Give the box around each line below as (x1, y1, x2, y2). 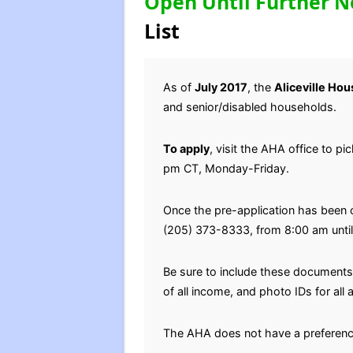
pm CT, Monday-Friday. (162, 162, 289, 175)
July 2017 (194, 80, 247, 94)
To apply (162, 142, 210, 155)
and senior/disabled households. (162, 100, 336, 113)
